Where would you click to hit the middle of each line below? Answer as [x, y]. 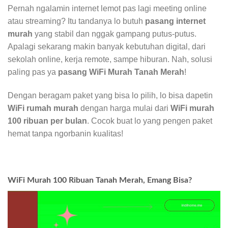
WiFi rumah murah [43, 108]
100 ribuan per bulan [47, 121]
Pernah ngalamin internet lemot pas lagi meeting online [107, 9]
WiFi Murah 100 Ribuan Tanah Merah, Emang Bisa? [100, 180]
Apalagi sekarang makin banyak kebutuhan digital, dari [107, 47]
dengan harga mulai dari [124, 108]
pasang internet [175, 21]
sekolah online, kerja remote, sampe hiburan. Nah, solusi [110, 60]
